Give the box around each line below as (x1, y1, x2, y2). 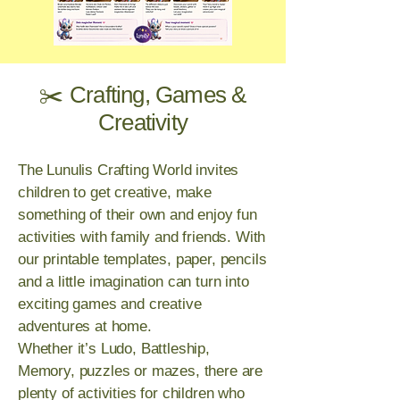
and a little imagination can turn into (18, 273, 249, 291)
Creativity (97, 109, 188, 137)
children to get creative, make (18, 184, 212, 202)
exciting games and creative (18, 296, 202, 313)
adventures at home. (18, 318, 152, 336)
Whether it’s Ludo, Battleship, (18, 340, 210, 358)
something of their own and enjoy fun (18, 206, 257, 224)
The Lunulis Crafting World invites (18, 162, 239, 179)
